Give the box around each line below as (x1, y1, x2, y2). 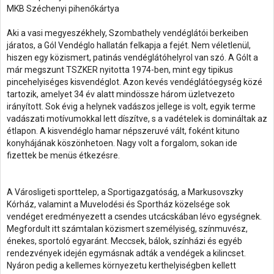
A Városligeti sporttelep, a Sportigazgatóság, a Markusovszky (7, 187, 243, 197)
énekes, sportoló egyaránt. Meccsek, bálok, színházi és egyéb (7, 236, 242, 246)
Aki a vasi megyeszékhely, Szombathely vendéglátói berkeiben (7, 28, 248, 38)
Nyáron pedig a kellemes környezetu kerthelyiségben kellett (7, 261, 236, 270)
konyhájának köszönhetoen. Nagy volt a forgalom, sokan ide (7, 138, 237, 148)
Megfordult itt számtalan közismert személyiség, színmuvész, (7, 224, 248, 234)
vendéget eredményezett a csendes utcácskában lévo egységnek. (7, 212, 262, 221)
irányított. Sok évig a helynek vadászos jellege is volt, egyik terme (7, 102, 256, 111)
